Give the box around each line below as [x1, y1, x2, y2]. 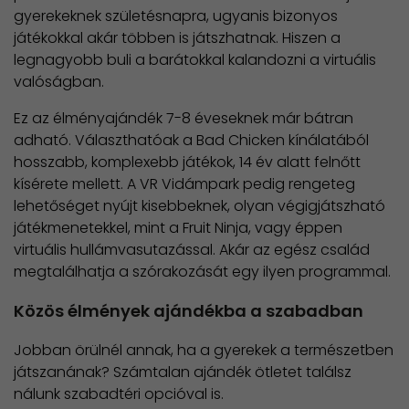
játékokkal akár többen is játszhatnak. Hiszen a [14, 26, 341, 48]
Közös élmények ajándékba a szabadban [14, 299, 363, 322]
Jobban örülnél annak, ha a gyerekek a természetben [14, 339, 393, 361]
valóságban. [14, 70, 104, 92]
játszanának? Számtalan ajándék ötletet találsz [14, 361, 351, 383]
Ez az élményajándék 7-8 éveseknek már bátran [14, 107, 353, 129]
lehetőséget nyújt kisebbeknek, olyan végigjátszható [14, 194, 385, 216]
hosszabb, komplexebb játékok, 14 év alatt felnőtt [14, 151, 361, 173]
